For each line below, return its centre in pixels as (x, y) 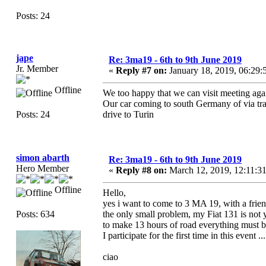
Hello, (114, 193)
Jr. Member (37, 69)
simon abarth (43, 158)
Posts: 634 (35, 214)
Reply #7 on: (141, 70)
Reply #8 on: (141, 170)
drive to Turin (128, 114)
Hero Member (42, 168)
